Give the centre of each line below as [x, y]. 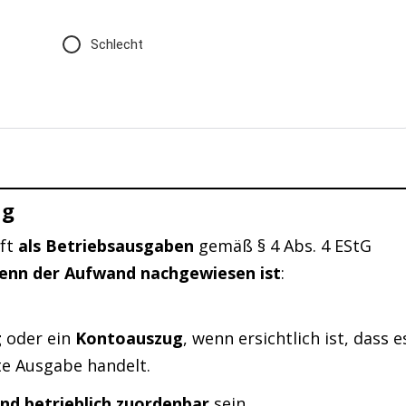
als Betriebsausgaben [106, 246]
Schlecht [117, 45]
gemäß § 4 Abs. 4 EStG [283, 246]
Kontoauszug [129, 338]
